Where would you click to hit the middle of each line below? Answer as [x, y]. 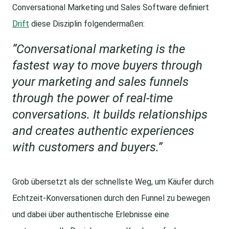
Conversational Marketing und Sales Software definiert [111, 8]
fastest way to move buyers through [107, 66]
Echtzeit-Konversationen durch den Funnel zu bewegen [111, 198]
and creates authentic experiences [103, 131]
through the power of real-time [93, 98]
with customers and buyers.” [87, 147]
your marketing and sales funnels [100, 82]
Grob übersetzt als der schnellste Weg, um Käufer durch [113, 182]
